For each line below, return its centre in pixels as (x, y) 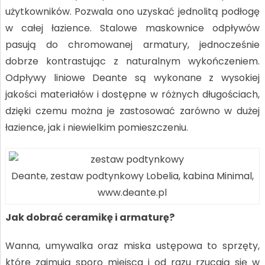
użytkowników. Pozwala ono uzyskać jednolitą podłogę (132, 11)
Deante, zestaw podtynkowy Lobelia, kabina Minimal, (132, 176)
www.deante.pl (132, 192)
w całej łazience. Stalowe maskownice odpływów (132, 28)
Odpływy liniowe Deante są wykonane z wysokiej (132, 77)
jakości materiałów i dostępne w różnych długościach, (132, 94)
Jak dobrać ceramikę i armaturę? (90, 217)
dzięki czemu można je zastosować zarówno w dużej (132, 111)
